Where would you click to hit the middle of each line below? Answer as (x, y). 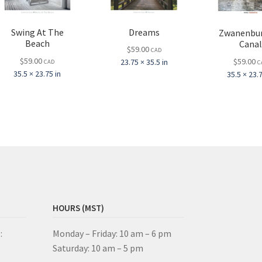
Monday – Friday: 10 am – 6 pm (112, 234)
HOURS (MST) (79, 208)
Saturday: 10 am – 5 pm (98, 248)
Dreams (144, 32)
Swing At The (37, 32)
